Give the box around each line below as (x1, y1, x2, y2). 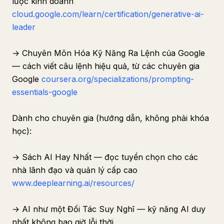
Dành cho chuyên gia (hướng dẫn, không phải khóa (12, 113, 209, 123)
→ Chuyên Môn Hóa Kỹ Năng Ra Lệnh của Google (12, 48, 205, 58)
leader (12, 22, 35, 32)
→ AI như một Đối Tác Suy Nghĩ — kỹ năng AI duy (12, 204, 205, 214)
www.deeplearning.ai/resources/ (12, 178, 134, 188)
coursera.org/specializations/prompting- (41, 74, 194, 84)
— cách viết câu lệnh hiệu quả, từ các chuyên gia (12, 61, 199, 71)
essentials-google (12, 87, 77, 97)
